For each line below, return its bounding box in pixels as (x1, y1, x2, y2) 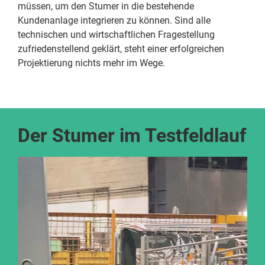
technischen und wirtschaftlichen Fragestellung (18, 28, 215, 40)
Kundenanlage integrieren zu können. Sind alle (18, 14, 211, 26)
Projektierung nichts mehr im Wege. (18, 57, 165, 69)
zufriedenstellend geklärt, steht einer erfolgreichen (18, 43, 224, 54)
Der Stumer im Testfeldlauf (18, 124, 246, 147)
